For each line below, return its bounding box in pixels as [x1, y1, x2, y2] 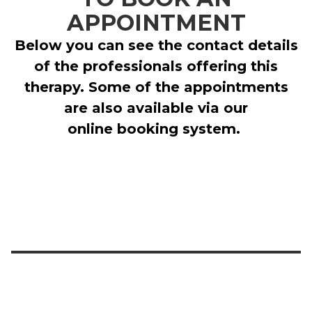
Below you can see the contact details [14, 37, 298, 54]
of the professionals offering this [34, 58, 278, 75]
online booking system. [68, 120, 244, 137]
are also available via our [64, 100, 248, 116]
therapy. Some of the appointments [24, 79, 288, 95]
